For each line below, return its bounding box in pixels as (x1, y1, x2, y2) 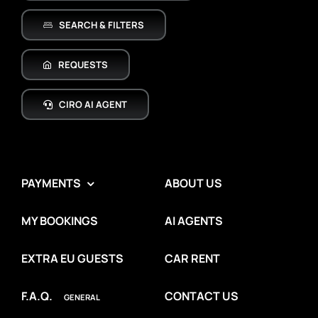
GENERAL (63, 292, 100, 303)
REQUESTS (58, 58, 109, 72)
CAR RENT (164, 251, 220, 267)
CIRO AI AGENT (59, 98, 128, 111)
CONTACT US (164, 288, 238, 305)
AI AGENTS (164, 213, 223, 229)
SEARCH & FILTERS (59, 18, 145, 32)
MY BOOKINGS (21, 213, 98, 229)
